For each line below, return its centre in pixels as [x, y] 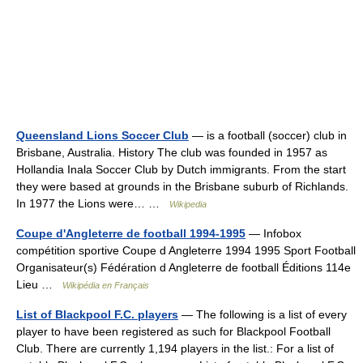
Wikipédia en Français [106, 285]
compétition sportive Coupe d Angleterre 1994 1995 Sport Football [186, 250]
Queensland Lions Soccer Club [102, 135]
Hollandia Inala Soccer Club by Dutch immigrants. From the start [181, 169]
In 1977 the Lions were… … [93, 203]
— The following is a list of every [263, 314]
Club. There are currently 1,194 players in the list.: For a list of [175, 348]
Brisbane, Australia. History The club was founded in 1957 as [172, 152]
